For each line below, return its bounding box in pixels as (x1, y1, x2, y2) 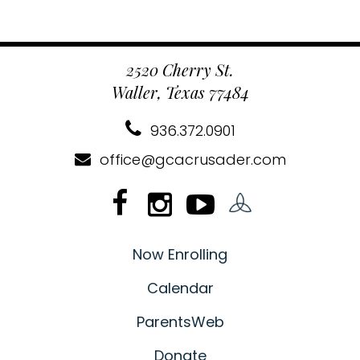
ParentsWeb (136, 312, 224, 332)
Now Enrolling (133, 244, 227, 264)
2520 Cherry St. (126, 59, 234, 80)
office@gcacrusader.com (95, 149, 286, 170)
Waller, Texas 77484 (111, 81, 249, 103)
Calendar (146, 278, 214, 298)
